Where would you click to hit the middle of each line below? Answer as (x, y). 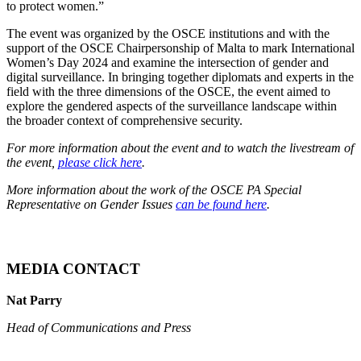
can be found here (221, 204)
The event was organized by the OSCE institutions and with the (168, 33)
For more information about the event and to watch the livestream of (180, 147)
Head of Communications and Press (99, 327)
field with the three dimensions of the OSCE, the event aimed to (168, 91)
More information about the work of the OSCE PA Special (154, 189)
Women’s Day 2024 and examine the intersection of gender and (168, 62)
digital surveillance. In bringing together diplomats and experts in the (180, 77)
